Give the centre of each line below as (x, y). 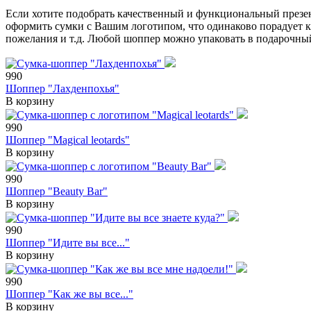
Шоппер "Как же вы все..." (69, 294)
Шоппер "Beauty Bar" (57, 191)
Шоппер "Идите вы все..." (68, 242)
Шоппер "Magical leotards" (68, 140)
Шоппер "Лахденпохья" (62, 88)
